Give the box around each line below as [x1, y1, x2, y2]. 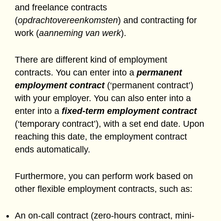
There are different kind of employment [15, 55, 167, 65]
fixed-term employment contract [62, 106, 197, 116]
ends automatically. [15, 145, 90, 154]
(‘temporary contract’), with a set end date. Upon [15, 119, 204, 129]
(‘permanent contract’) [105, 80, 193, 90]
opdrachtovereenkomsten [18, 15, 118, 25]
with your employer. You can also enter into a [15, 93, 191, 103]
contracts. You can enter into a [15, 68, 137, 77]
